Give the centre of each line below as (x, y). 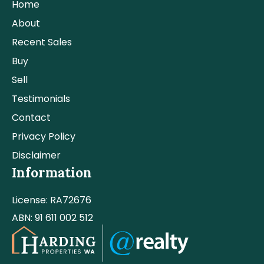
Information (52, 172)
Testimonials (41, 99)
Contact (31, 118)
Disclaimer (36, 155)
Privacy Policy (44, 136)
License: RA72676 (52, 200)
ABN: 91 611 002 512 (52, 218)
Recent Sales (42, 42)
